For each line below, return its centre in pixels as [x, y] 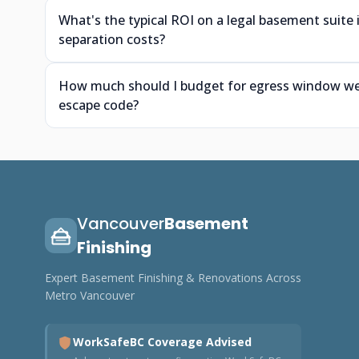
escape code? [99, 105]
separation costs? [112, 39]
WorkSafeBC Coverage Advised [162, 342]
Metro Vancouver [90, 295]
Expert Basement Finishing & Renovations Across [173, 278]
